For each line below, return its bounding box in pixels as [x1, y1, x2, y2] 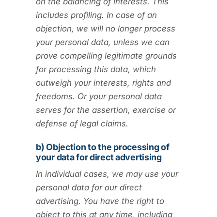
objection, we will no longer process [36, 23, 175, 33]
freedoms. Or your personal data [36, 91, 162, 101]
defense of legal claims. [36, 118, 128, 128]
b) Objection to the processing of [36, 141, 170, 152]
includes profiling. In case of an [36, 10, 157, 20]
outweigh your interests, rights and [36, 77, 171, 88]
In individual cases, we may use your [36, 169, 178, 179]
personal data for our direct [36, 182, 142, 192]
